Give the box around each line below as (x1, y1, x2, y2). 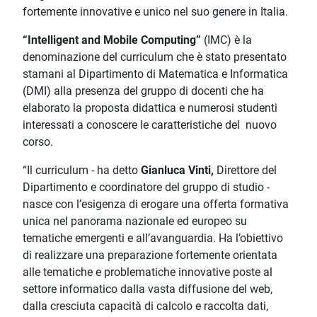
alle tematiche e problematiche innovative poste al (23, 265, 272, 279)
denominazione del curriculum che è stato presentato (23, 50, 287, 64)
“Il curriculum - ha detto (23, 163, 141, 178)
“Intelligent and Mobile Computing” (23, 33, 204, 47)
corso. (23, 135, 53, 149)
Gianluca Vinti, (141, 163, 217, 178)
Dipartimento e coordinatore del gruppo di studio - (23, 180, 270, 195)
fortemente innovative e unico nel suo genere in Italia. (23, 5, 288, 19)
